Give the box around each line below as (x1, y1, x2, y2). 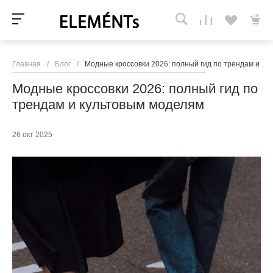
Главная (12, 59, 41, 68)
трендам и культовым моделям (12, 96, 204, 112)
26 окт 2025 (12, 130, 52, 139)
